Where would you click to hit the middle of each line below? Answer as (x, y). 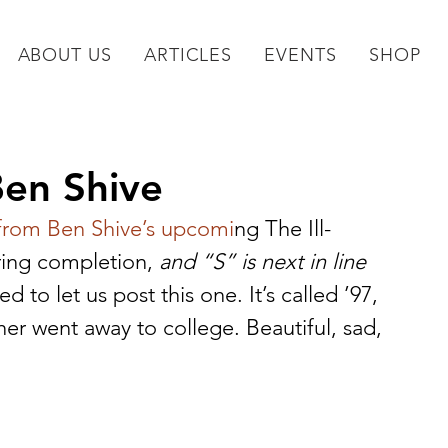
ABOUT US (64, 55)
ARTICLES (188, 55)
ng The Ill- (282, 228)
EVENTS (300, 55)
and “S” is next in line (259, 261)
